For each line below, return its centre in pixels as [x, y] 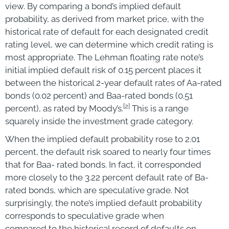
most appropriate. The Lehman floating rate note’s [104, 57]
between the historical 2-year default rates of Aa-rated [113, 83]
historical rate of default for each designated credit [107, 31]
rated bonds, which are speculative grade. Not [97, 190]
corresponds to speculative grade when [85, 215]
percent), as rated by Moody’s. [64, 108]
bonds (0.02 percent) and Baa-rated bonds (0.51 [99, 95]
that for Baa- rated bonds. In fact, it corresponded [103, 164]
